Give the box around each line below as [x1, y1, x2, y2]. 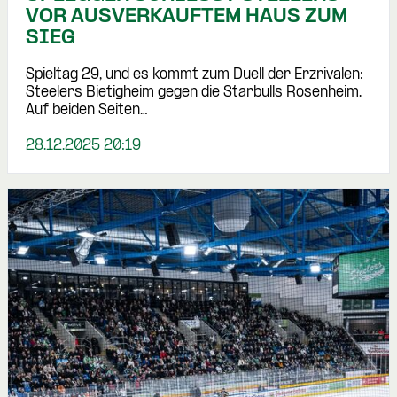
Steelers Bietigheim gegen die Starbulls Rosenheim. [26, 85, 362, 101]
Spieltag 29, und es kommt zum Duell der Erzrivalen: [26, 67, 363, 83]
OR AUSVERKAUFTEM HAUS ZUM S [26, 6, 347, 28]
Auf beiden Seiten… [26, 103, 148, 119]
